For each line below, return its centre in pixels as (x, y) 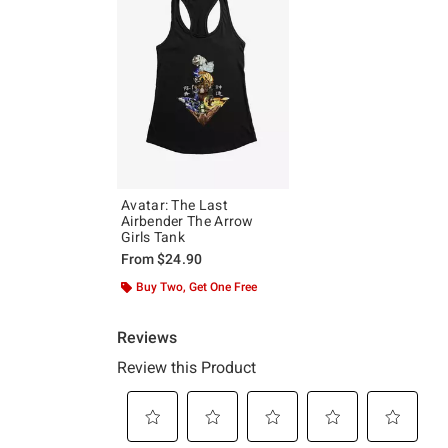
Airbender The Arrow (187, 220)
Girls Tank (153, 236)
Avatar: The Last (174, 204)
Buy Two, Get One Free (196, 286)
